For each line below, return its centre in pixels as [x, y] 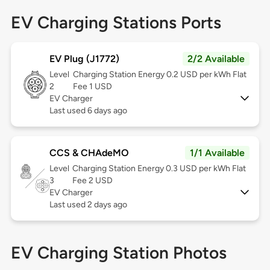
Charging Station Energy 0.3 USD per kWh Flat [159, 169]
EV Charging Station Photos [118, 253]
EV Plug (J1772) [84, 59]
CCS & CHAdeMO [89, 153]
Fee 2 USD [93, 181]
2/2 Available [216, 59]
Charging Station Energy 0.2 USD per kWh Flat [159, 75]
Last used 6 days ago [88, 111]
